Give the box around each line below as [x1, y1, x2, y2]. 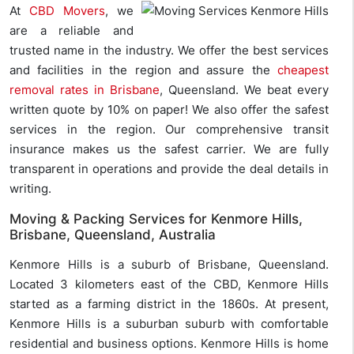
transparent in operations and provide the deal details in [9, 161, 329, 177]
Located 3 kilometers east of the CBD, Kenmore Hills [9, 277, 329, 292]
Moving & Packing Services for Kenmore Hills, [9, 211, 303, 228]
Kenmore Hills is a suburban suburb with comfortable [9, 316, 329, 332]
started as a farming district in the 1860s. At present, [9, 296, 329, 312]
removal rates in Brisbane [9, 82, 160, 98]
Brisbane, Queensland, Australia [9, 227, 216, 243]
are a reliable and [9, 23, 134, 39]
